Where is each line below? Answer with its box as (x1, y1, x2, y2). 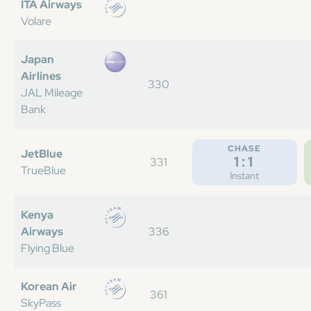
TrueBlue (21, 163, 66, 178)
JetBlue (21, 146, 62, 161)
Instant (230, 169, 260, 182)
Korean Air (21, 279, 77, 294)
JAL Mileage (21, 85, 83, 100)
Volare (21, 14, 51, 28)
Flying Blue (21, 241, 74, 255)
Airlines (21, 69, 61, 83)
